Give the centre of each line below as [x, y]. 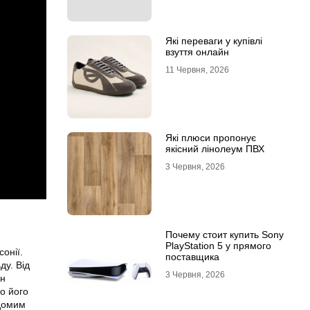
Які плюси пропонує [210, 138]
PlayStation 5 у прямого [218, 246]
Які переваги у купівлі [213, 41]
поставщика [192, 257]
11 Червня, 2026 [197, 70]
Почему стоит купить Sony [224, 235]
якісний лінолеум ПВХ [215, 149]
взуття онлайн [197, 52]
